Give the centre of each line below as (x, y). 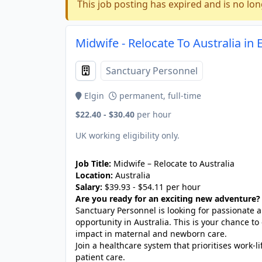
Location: (94, 175)
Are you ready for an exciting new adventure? (168, 199)
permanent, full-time (159, 96)
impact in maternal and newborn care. (151, 234)
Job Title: (93, 163)
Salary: (89, 187)
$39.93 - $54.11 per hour (151, 187)
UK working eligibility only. (127, 135)
